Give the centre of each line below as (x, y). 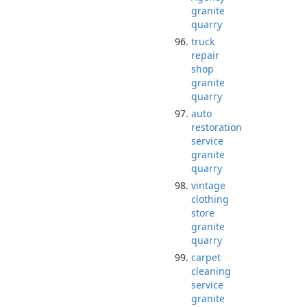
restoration (217, 127)
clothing (210, 199)
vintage (208, 185)
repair (205, 55)
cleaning (211, 271)
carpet (206, 257)
